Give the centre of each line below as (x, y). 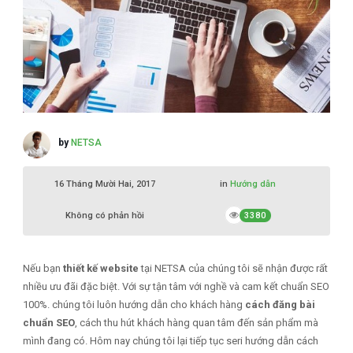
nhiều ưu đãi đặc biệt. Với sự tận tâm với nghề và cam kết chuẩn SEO (176, 286)
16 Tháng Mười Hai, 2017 (105, 184)
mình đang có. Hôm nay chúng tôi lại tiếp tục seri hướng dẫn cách (170, 340)
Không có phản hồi (105, 215)
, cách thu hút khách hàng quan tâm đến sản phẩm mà (196, 322)
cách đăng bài (280, 304)
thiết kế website (100, 268)
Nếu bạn (43, 268)
